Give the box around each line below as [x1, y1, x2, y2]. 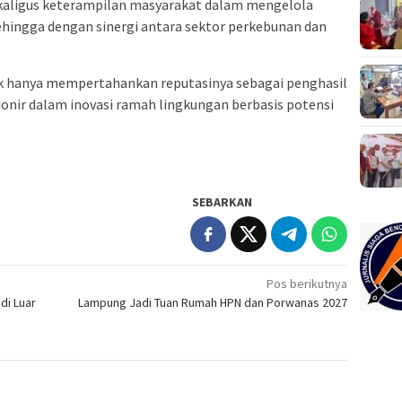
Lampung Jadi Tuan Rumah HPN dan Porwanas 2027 [78, 293, 348, 310]
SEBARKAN [192, 193, 253, 210]
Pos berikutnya [267, 275, 348, 292]
